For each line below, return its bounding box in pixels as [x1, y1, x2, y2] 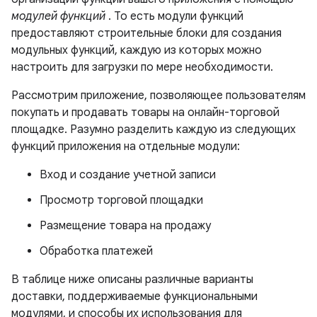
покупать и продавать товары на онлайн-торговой [11, 105, 279, 120]
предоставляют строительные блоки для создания [11, 26, 282, 40]
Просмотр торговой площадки [40, 193, 203, 207]
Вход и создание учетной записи [40, 168, 216, 182]
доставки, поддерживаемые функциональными [11, 289, 258, 304]
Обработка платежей [40, 244, 153, 258]
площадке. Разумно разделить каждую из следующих [11, 122, 296, 137]
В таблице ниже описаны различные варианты [11, 272, 253, 287]
